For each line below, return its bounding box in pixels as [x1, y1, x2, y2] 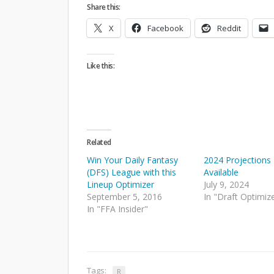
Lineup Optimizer [87, 178, 154, 190]
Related [87, 136, 111, 147]
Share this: [87, 1, 120, 12]
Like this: [87, 60, 114, 71]
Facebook [147, 22, 183, 34]
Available [204, 166, 239, 178]
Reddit [217, 22, 241, 34]
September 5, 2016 [87, 190, 162, 202]
